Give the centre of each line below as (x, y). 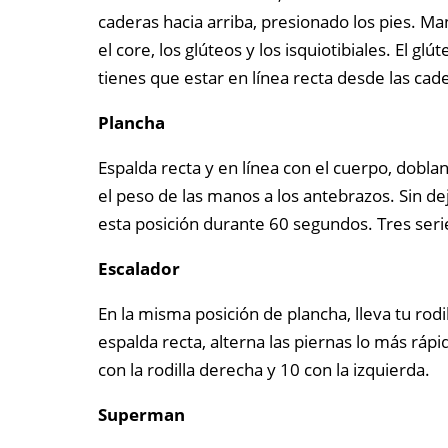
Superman (141, 415)
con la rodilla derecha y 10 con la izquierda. (263, 370)
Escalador (138, 269)
